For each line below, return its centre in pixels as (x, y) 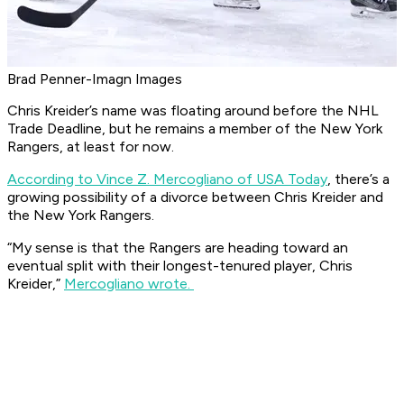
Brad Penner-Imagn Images (95, 79)
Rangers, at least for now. (92, 147)
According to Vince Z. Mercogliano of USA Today (167, 179)
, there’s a (358, 179)
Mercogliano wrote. (129, 284)
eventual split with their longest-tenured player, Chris (180, 266)
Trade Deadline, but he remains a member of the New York (195, 129)
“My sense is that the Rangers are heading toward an (178, 248)
